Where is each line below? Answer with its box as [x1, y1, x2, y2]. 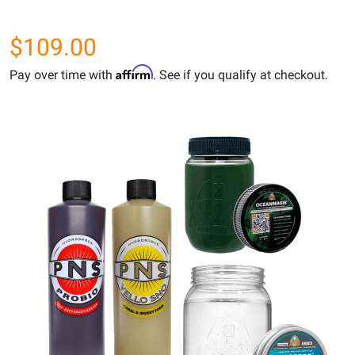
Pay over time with [10, 67, 116, 82]
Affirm [116, 63, 153, 80]
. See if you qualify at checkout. [153, 67, 328, 82]
